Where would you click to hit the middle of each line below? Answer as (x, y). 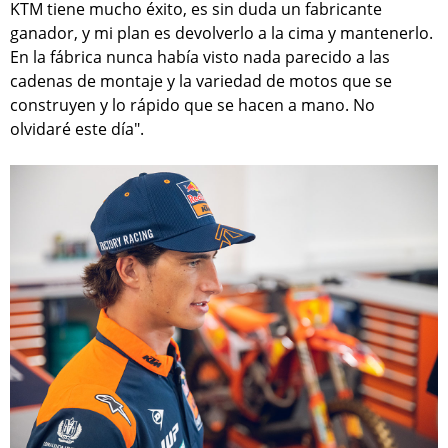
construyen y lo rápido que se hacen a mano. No (192, 104)
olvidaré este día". (77, 128)
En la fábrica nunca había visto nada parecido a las (200, 56)
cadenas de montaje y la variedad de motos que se (201, 80)
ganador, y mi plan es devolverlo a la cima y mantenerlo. (221, 32)
